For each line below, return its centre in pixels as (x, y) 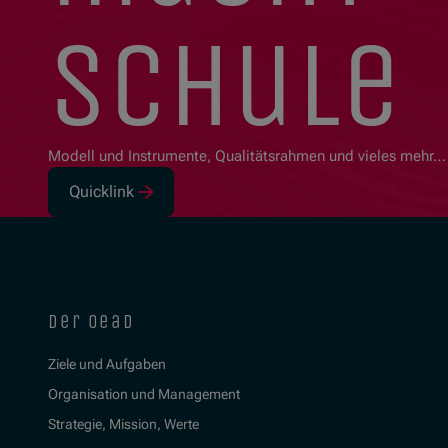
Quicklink (101, 192)
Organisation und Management (144, 394)
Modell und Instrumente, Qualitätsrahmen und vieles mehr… (247, 156)
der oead (92, 322)
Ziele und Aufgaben (107, 364)
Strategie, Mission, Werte (123, 424)
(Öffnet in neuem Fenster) (159, 201)
